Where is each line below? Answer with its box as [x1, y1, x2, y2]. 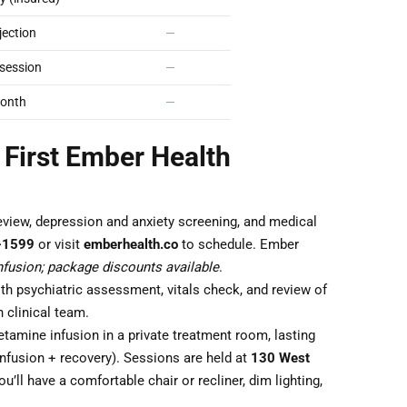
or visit [35, 236, 84, 253]
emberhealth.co [84, 236, 178, 253]
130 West [251, 350, 310, 366]
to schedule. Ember [178, 236, 299, 253]
